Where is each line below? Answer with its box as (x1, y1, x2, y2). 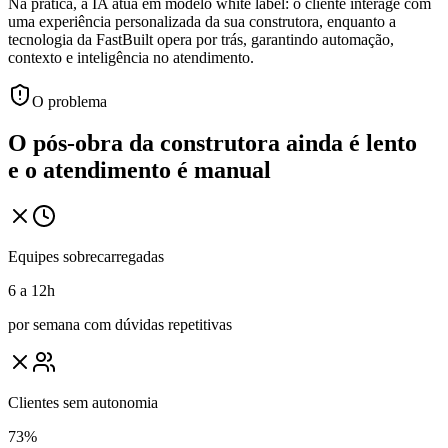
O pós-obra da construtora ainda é (8, 130, 360, 157)
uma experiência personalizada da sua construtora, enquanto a (8, 12, 396, 30)
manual (194, 157, 271, 184)
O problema (32, 92, 107, 110)
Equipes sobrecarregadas (8, 248, 164, 266)
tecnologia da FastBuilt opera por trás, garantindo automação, (8, 30, 394, 48)
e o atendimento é (8, 157, 194, 184)
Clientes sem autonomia (8, 394, 158, 412)
